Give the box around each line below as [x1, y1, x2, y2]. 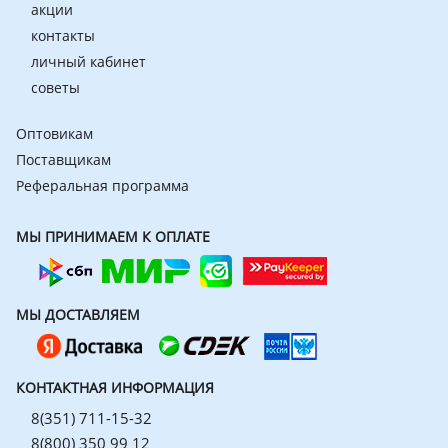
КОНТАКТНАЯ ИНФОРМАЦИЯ [16, 378, 214, 398]
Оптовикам [16, 124, 93, 143]
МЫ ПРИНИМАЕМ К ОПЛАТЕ [16, 227, 210, 246]
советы [31, 78, 80, 97]
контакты [31, 26, 95, 45]
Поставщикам [16, 150, 111, 169]
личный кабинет [31, 52, 146, 71]
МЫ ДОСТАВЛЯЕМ [16, 305, 140, 324]
